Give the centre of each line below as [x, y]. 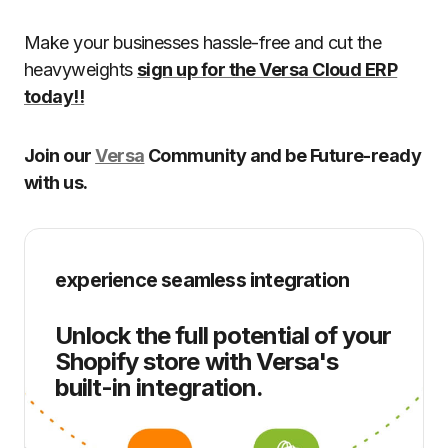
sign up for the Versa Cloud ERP [267, 69]
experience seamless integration [202, 280]
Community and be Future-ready [283, 155]
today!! [54, 96]
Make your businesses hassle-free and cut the [203, 42]
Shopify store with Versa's [197, 361]
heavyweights [80, 69]
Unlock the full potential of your [223, 335]
